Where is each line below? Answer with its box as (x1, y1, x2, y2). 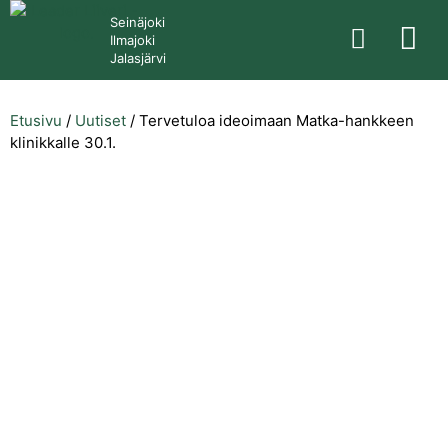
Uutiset (75, 111, 126, 130)
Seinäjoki (110, 14, 165, 30)
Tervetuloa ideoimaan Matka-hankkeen (139, 111, 414, 130)
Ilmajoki (110, 32, 155, 48)
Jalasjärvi (110, 50, 166, 66)
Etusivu (10, 111, 62, 130)
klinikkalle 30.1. (10, 133, 116, 152)
